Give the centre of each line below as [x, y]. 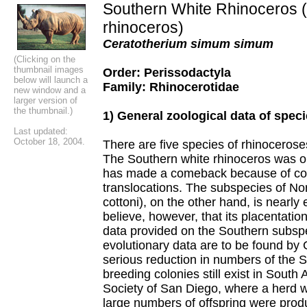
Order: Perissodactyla [167, 73]
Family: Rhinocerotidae [171, 87]
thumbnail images [49, 70]
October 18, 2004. [49, 142]
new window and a [50, 90]
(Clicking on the [45, 59]
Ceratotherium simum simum [188, 44]
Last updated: [41, 131]
